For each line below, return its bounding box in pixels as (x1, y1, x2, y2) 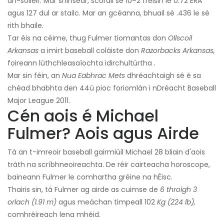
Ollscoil (168, 33, 192, 43)
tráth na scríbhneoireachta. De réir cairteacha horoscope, (7, 159, 210, 170)
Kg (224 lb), (157, 197, 195, 207)
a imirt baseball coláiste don (38, 45, 141, 56)
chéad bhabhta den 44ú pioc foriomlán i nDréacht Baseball (7, 83, 216, 93)
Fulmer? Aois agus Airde (7, 122, 199, 145)
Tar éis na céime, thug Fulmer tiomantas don (7, 33, 168, 43)
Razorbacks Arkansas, (141, 45, 215, 56)
